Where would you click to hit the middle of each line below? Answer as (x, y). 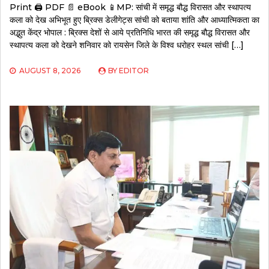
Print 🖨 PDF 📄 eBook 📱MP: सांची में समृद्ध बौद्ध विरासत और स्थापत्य (130, 7)
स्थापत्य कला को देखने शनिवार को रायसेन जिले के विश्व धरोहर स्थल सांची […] (127, 45)
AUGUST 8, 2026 (50, 70)
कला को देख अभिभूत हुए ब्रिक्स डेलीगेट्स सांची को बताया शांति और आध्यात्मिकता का (134, 20)
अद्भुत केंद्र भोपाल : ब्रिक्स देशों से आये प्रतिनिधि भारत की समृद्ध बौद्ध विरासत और (130, 32)
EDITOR (134, 70)
